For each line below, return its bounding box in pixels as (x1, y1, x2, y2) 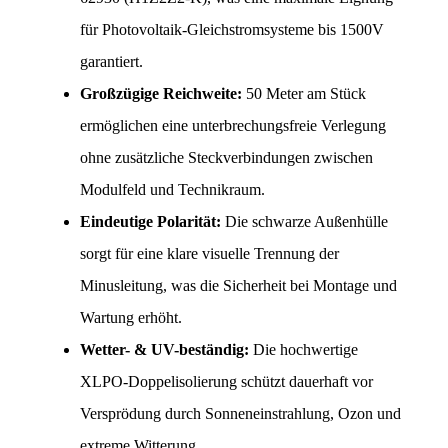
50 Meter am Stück (242, 85, 366, 103)
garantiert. (80, 53, 143, 71)
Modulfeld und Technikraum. (80, 181, 265, 199)
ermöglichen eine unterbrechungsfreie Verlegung (80, 117, 386, 135)
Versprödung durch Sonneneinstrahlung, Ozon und (80, 405, 401, 423)
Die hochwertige (249, 341, 358, 359)
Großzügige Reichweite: (80, 85, 242, 103)
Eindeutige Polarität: (80, 213, 221, 231)
